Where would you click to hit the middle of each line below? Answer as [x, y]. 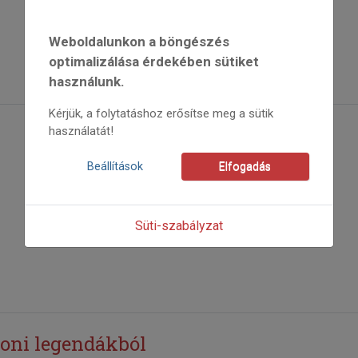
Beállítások [115, 166]
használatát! [82, 131]
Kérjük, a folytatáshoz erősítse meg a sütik [161, 113]
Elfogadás [245, 166]
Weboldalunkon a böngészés [139, 41]
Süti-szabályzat [179, 225]
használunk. [87, 81]
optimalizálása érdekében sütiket [154, 61]
